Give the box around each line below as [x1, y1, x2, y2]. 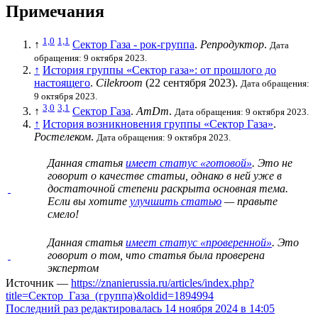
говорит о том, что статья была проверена [48, 249, 265, 262]
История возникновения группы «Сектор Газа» [43, 118, 273, 131]
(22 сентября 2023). [143, 76, 241, 89]
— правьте [221, 195, 278, 208]
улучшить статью [130, 195, 221, 208]
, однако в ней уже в [185, 170, 282, 182]
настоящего [34, 76, 90, 89]
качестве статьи [99, 170, 185, 182]
